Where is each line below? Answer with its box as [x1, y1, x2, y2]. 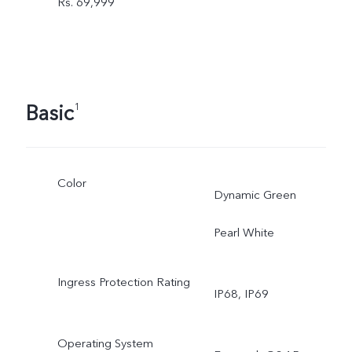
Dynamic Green [213, 187, 296, 203]
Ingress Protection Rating [57, 274, 190, 291]
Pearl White [213, 225, 274, 241]
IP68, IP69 [213, 285, 269, 302]
